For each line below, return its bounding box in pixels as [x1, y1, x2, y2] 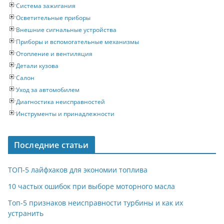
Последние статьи [14, 139, 89, 150]
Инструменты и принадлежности [16, 109, 114, 118]
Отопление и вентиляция [16, 49, 92, 58]
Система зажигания [16, 1, 75, 10]
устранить [8, 208, 43, 218]
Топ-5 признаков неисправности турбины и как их [8, 197, 183, 207]
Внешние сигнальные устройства [16, 25, 116, 34]
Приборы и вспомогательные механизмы [16, 37, 139, 46]
